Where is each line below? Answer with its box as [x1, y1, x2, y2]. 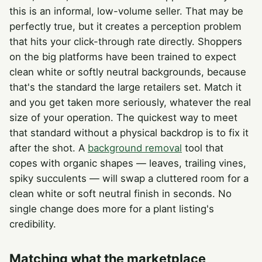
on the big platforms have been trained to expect [9, 50, 236, 63]
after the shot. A [9, 142, 88, 154]
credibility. [9, 218, 56, 230]
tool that [182, 142, 223, 154]
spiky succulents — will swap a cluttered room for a [9, 172, 249, 184]
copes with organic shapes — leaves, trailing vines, [9, 157, 246, 169]
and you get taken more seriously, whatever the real [9, 96, 251, 108]
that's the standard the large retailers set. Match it [9, 81, 242, 93]
